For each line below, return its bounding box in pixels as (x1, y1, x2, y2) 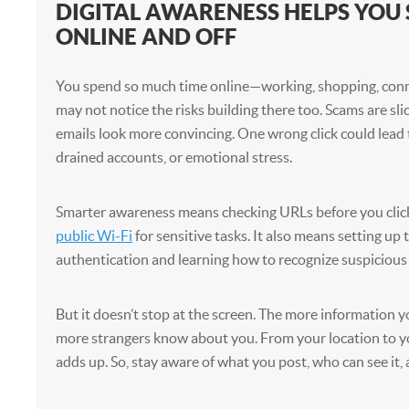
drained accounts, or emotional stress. (55, 149, 292, 165)
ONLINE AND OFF (55, 24, 236, 49)
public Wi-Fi (55, 227, 132, 244)
